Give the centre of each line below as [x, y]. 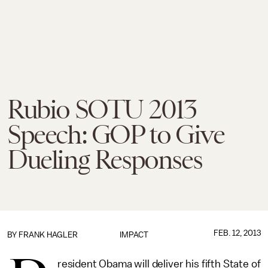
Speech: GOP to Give [116, 135]
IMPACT [134, 235]
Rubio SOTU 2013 [102, 109]
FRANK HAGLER [48, 235]
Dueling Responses [105, 160]
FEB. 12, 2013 [237, 233]
